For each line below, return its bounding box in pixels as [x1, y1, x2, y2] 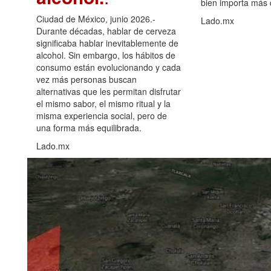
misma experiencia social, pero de [36, 109, 167, 122]
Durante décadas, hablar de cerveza [36, 24, 176, 37]
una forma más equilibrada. [36, 121, 142, 134]
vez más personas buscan [36, 73, 137, 85]
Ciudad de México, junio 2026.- [36, 12, 155, 25]
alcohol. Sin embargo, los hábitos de [36, 48, 175, 61]
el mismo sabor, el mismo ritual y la [36, 97, 171, 109]
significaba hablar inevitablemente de [36, 36, 178, 49]
